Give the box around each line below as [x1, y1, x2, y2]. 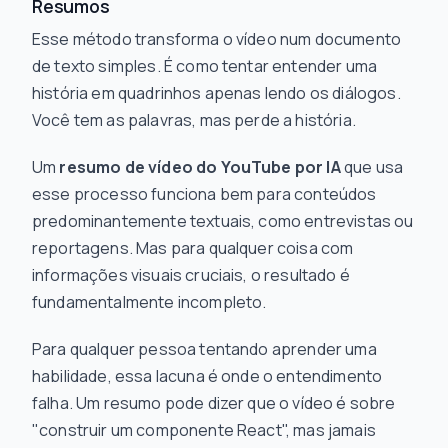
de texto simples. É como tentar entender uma [32, 55, 378, 77]
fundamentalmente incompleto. [32, 291, 267, 313]
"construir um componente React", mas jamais [32, 419, 376, 441]
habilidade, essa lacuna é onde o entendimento [32, 365, 383, 387]
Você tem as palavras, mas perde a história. [32, 109, 356, 131]
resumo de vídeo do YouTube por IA [59, 156, 341, 178]
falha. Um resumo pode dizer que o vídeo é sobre [32, 392, 396, 414]
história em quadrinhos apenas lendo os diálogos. [32, 82, 401, 104]
